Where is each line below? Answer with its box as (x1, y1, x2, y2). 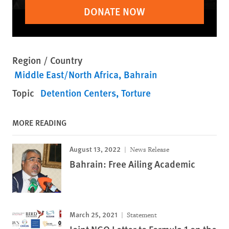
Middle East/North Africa (14, 67, 119, 82)
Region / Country (12, 53, 82, 67)
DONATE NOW (84, 4, 145, 19)
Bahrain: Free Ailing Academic (70, 157, 195, 171)
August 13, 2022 (70, 144, 121, 154)
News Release (128, 145, 169, 154)
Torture (121, 86, 151, 100)
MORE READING (12, 117, 66, 129)
